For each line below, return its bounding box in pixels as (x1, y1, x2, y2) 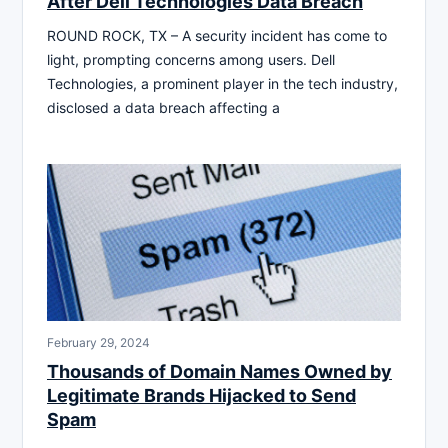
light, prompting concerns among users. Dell (47, 50, 335, 68)
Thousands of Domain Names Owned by (47, 361, 392, 383)
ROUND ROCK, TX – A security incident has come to (47, 26, 387, 44)
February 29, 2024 (47, 335, 150, 351)
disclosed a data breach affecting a (47, 98, 280, 116)
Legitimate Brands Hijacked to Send (47, 385, 356, 407)
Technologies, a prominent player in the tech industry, (47, 74, 398, 92)
